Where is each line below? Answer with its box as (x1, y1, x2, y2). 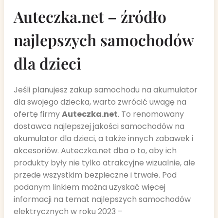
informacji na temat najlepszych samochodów (14, 194, 191, 205)
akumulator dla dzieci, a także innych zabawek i (14, 133, 193, 145)
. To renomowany (118, 109, 184, 120)
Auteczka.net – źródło (14, 5, 166, 27)
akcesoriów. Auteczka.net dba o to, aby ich (14, 145, 177, 157)
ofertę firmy (14, 109, 62, 120)
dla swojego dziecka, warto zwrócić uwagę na (14, 96, 186, 108)
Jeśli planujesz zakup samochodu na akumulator (14, 84, 198, 96)
